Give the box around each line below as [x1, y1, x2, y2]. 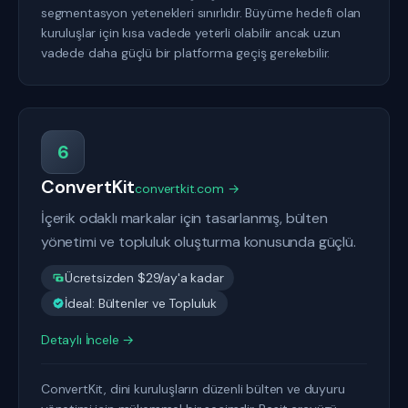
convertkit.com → [135, 180, 240, 197]
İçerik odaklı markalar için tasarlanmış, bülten [41, 209, 328, 228]
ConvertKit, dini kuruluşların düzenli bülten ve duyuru [41, 381, 345, 397]
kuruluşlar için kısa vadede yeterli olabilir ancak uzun [41, 25, 342, 41]
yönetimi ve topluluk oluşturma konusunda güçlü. [41, 232, 356, 251]
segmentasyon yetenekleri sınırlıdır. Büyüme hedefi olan [41, 5, 362, 21]
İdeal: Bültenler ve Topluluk [65, 295, 218, 311]
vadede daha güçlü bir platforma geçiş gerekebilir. [41, 45, 331, 61]
